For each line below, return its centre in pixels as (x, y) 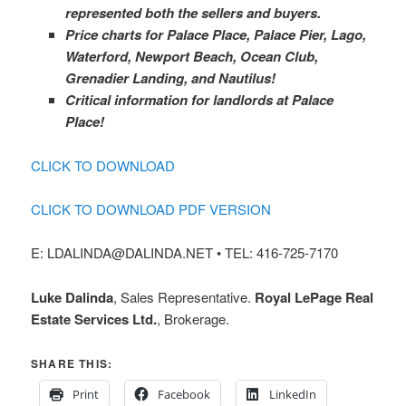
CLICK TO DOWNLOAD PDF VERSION (151, 208)
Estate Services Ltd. (94, 319)
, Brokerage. (193, 318)
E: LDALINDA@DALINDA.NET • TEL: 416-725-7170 (185, 253)
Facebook (184, 394)
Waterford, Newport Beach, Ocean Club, (191, 57)
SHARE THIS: (72, 363)
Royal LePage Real (314, 297)
